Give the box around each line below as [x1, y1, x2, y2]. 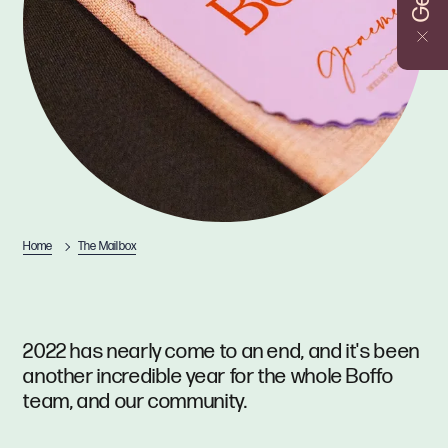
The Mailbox [77, 238, 137, 254]
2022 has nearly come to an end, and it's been [23, 339, 420, 365]
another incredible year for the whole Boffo [23, 364, 394, 390]
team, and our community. [23, 389, 248, 415]
